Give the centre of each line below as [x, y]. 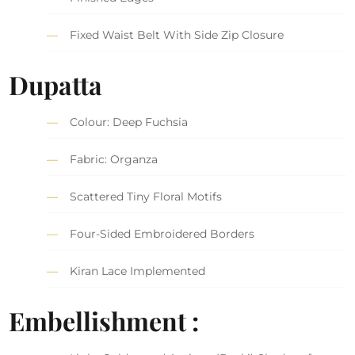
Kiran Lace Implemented [138, 271]
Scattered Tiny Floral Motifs [146, 196]
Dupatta [56, 84]
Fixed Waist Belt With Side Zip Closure [177, 34]
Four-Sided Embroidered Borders [162, 233]
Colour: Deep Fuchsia [129, 122]
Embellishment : [104, 320]
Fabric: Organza [114, 159]
